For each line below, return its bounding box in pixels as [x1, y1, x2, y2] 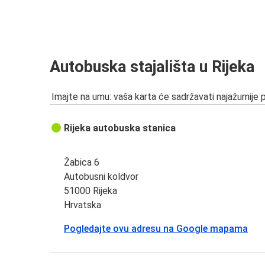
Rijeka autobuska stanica [64, 122, 176, 134]
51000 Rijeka [64, 185, 118, 196]
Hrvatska [64, 199, 102, 211]
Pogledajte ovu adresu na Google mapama [64, 222, 248, 234]
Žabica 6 [64, 156, 100, 168]
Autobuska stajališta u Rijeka [50, 57, 254, 77]
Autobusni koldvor [64, 170, 139, 182]
